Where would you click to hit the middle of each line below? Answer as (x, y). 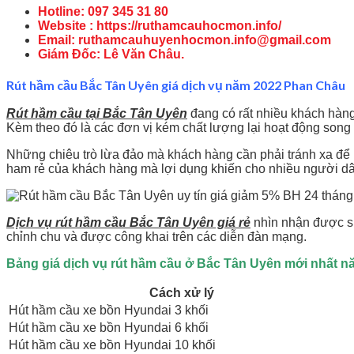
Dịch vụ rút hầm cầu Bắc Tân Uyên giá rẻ (128, 223)
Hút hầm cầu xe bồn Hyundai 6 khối (109, 328)
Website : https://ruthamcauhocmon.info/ (160, 25)
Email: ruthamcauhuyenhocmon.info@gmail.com (185, 40)
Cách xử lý (181, 293)
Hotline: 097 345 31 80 (103, 11)
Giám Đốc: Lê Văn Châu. (111, 54)
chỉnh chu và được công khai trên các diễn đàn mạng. (156, 237)
